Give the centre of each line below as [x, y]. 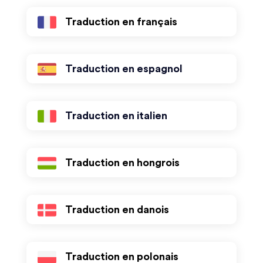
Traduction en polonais [122, 257]
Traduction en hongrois [122, 163]
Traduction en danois [117, 210]
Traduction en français [121, 22]
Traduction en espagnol [124, 69]
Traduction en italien [116, 116]
